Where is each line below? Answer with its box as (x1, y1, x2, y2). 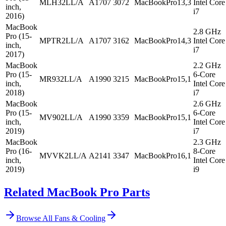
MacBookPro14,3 (134, 36, 191, 45)
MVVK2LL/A (39, 151, 87, 160)
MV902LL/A (39, 112, 83, 122)
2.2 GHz (193, 61, 221, 70)
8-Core (193, 146, 215, 155)
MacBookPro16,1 (134, 151, 191, 160)
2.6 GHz (193, 99, 221, 108)
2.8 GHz (193, 27, 221, 36)
